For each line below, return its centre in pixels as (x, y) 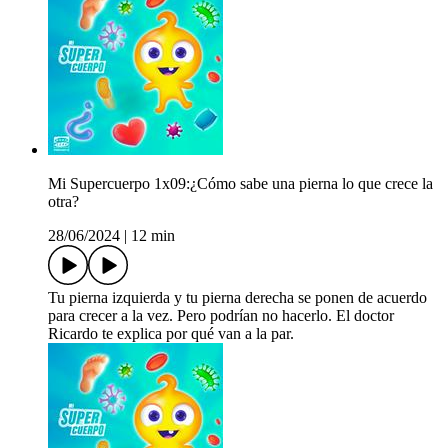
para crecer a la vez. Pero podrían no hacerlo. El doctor (221, 316)
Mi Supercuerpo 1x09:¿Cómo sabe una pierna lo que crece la (240, 184)
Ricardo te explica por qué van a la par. (171, 334)
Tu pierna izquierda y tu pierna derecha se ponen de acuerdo (237, 298)
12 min (153, 236)
